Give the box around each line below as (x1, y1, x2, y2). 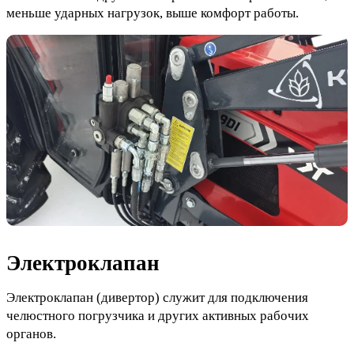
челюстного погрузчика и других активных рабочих (6, 308, 309, 324)
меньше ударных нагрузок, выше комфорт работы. (6, 5, 299, 21)
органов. (6, 326, 56, 342)
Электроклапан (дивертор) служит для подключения (6, 290, 308, 306)
